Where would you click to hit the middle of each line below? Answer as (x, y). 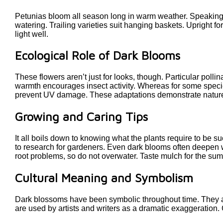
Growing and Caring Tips (81, 117)
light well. (32, 34)
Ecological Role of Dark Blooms (98, 56)
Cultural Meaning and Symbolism (104, 178)
